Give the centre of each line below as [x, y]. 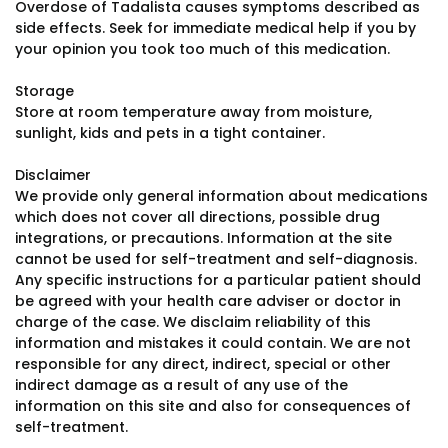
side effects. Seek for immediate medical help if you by [215, 28]
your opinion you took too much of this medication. [202, 49]
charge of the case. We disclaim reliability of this [193, 322]
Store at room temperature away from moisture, [193, 112]
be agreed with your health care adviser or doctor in [208, 301]
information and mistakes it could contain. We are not [213, 343]
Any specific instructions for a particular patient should [218, 280]
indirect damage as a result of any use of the [181, 385]
